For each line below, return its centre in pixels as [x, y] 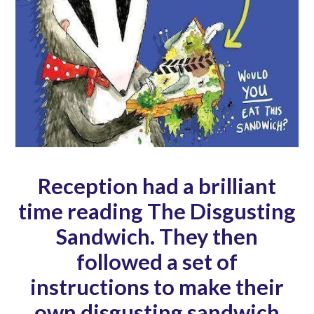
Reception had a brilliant [157, 186]
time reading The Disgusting [157, 211]
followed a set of [157, 261]
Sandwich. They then [157, 236]
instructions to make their [157, 287]
